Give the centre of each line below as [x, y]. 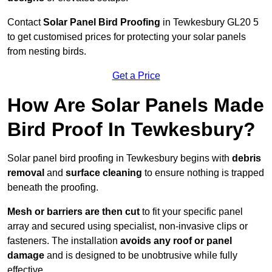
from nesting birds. [47, 52]
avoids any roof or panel [176, 241]
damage [26, 256]
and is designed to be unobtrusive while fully [141, 256]
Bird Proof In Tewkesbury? [131, 130]
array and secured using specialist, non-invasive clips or [127, 226]
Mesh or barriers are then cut [73, 212]
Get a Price [136, 76]
